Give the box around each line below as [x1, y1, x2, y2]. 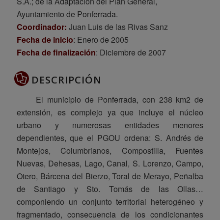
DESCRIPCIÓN [31, 73, 102, 87]
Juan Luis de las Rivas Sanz [66, 21, 168, 33]
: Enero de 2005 [73, 34, 129, 46]
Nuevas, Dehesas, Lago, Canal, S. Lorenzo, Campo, [16, 158, 204, 169]
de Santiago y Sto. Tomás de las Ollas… [16, 183, 204, 195]
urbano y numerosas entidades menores [16, 119, 204, 131]
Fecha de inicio [16, 34, 73, 46]
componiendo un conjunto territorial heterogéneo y [16, 196, 204, 208]
